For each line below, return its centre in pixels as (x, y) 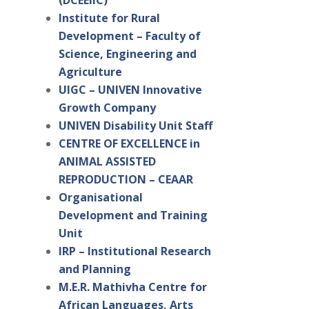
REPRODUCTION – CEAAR (126, 180)
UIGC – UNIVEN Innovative (130, 90)
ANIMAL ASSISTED (107, 162)
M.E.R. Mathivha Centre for (132, 287)
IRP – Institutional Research (134, 251)
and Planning (94, 269)
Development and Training (133, 216)
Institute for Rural (109, 18)
